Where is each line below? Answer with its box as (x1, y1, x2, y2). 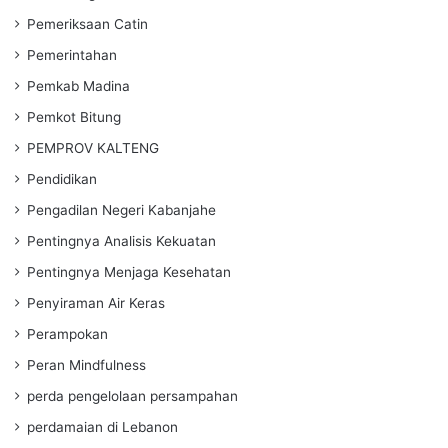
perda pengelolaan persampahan (27, 387, 238, 404)
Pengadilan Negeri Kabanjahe (27, 201, 216, 218)
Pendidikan (27, 170, 97, 187)
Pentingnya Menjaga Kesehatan (27, 263, 231, 280)
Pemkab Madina (27, 77, 130, 94)
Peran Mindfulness (27, 356, 146, 373)
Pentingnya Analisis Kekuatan (27, 232, 216, 249)
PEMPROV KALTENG (27, 139, 159, 156)
